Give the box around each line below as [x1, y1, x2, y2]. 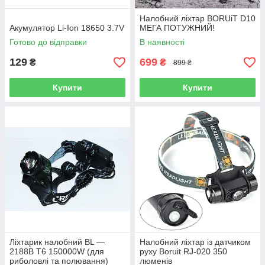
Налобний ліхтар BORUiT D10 [140, 14, 256, 23]
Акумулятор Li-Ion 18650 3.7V [9, 23, 124, 33]
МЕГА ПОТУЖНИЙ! [140, 23, 215, 33]
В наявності [140, 37, 185, 47]
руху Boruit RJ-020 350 [140, 247, 227, 256]
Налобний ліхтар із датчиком [140, 237, 251, 247]
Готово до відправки [9, 37, 87, 47]
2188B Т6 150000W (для [9, 247, 104, 256]
